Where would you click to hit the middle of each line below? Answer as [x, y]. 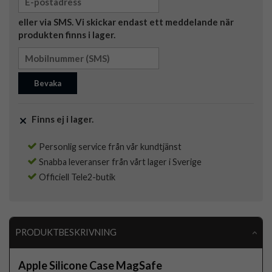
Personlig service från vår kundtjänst [109, 147]
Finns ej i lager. [62, 119]
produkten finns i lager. [67, 35]
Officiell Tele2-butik [76, 177]
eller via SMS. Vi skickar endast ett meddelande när [126, 22]
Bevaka [48, 83]
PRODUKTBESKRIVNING [66, 233]
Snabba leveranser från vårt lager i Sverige [119, 162]
